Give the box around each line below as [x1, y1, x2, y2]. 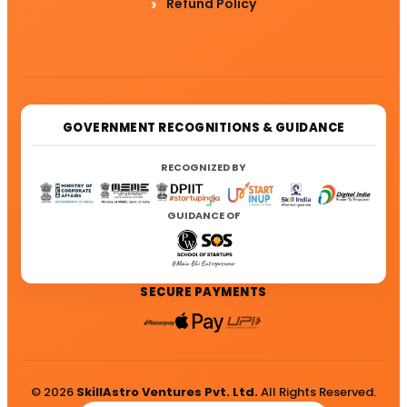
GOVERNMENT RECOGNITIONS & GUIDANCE [62, 119, 345, 137]
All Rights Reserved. [258, 383, 376, 402]
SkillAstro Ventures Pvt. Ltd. [76, 383, 258, 402]
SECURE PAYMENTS [140, 283, 267, 302]
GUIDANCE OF [167, 208, 240, 223]
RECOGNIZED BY [161, 160, 246, 175]
